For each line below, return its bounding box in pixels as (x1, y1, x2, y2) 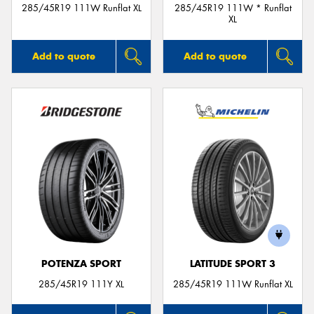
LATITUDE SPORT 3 (190, 257, 275, 270)
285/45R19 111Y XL (39, 278, 124, 290)
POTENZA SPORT (41, 257, 121, 270)
